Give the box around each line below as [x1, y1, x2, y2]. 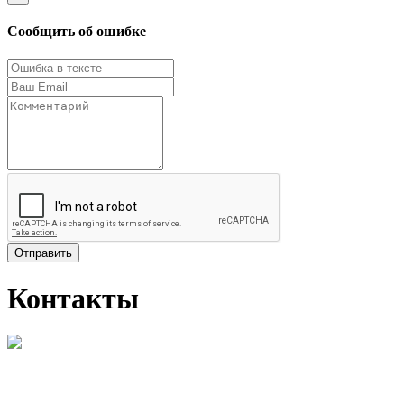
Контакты [7, 281, 139, 315]
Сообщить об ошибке [7, 23, 146, 39]
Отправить [14, 246, 72, 261]
